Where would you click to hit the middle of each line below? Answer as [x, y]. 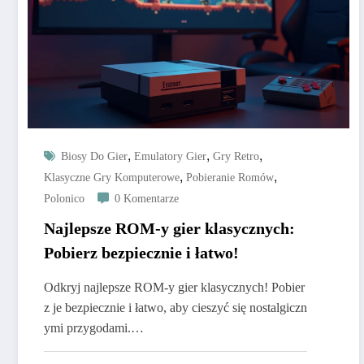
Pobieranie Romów [230, 178]
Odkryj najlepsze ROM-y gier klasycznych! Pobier [174, 288]
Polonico [64, 199]
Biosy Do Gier [94, 157]
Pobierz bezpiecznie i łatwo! [141, 253]
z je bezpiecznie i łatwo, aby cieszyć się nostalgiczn [175, 308]
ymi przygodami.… [94, 328]
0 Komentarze [147, 199]
